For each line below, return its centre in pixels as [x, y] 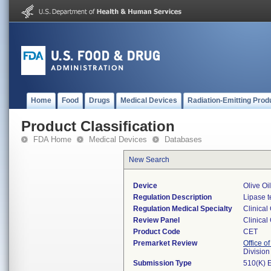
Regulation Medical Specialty [183, 209]
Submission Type [162, 263]
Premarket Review [165, 243]
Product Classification [98, 126]
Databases [183, 139]
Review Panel [156, 220]
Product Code [157, 232]
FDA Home [52, 139]
